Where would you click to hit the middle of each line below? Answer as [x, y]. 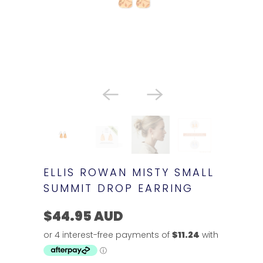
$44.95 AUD [83, 216]
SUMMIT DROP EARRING [118, 188]
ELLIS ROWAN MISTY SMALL [129, 172]
